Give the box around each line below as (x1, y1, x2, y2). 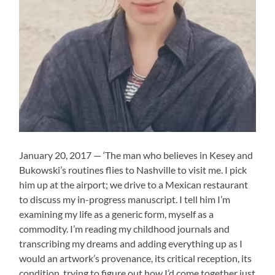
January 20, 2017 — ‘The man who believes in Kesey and (19, 149, 254, 161)
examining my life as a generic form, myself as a (19, 207, 214, 220)
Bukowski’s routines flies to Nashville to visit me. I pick (19, 163, 247, 176)
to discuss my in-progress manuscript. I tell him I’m (19, 193, 231, 205)
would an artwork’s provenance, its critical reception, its (19, 252, 252, 264)
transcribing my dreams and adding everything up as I (19, 237, 243, 249)
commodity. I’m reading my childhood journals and (19, 222, 230, 234)
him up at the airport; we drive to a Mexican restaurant (19, 178, 249, 190)
